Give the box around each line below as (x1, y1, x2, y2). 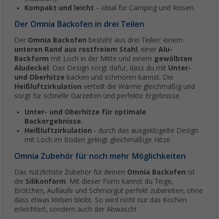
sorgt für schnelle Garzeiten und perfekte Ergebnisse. (14, 92, 181, 100)
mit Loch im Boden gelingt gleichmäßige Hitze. (24, 136, 172, 144)
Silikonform (25, 177, 66, 186)
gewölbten (154, 55, 192, 63)
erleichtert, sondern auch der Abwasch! (14, 205, 136, 214)
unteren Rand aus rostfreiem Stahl (14, 45, 137, 54)
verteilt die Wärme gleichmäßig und (82, 83, 195, 91)
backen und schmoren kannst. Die (65, 73, 174, 82)
